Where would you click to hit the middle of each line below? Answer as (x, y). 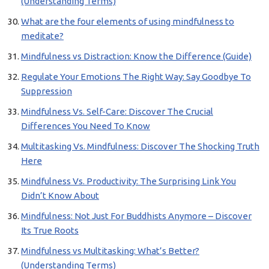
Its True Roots (50, 230)
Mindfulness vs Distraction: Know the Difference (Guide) (136, 56)
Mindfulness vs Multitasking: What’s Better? (110, 251)
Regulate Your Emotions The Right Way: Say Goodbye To (136, 77)
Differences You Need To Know (86, 126)
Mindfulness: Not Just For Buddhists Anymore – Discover (136, 216)
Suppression (47, 91)
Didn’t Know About (60, 195)
